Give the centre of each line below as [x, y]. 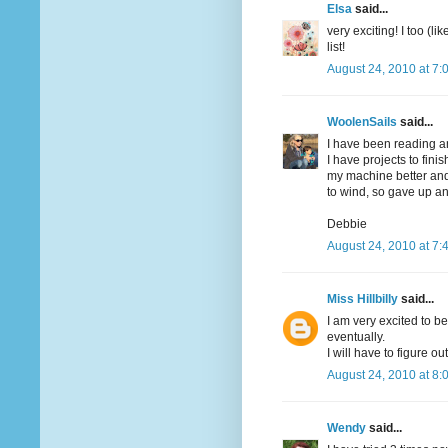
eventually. [356, 337]
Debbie [347, 224]
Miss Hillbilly [362, 299]
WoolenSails [362, 122]
